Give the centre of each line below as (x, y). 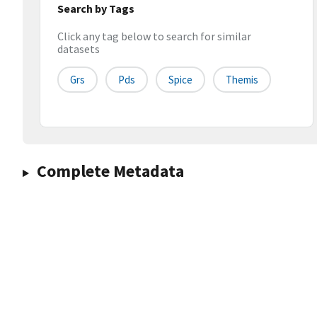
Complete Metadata (110, 171)
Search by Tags (96, 8)
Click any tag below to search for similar (154, 36)
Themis (242, 80)
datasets (79, 49)
